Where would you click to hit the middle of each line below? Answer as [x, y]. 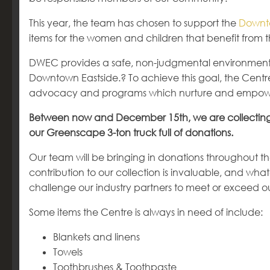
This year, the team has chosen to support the [134, 23]
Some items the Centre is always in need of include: [146, 212]
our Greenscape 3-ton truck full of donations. [131, 133]
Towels [68, 252]
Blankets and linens [96, 237]
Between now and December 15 [104, 118]
